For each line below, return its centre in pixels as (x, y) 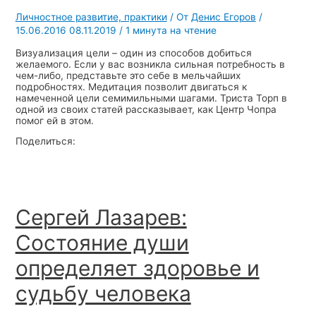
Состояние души (102, 243)
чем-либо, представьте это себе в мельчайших (128, 75)
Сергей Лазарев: (101, 218)
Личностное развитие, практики (91, 17)
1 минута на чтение (171, 31)
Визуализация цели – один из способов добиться (133, 53)
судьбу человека (103, 294)
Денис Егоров (223, 17)
